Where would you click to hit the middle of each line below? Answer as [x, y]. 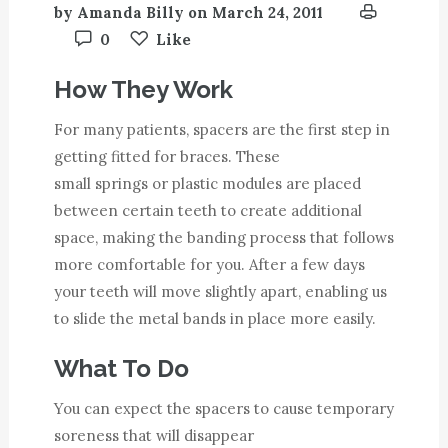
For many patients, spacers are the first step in [221, 129]
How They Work [143, 89]
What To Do [121, 368]
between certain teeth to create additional [207, 210]
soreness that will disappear [153, 435]
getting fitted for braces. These [166, 156]
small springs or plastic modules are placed [207, 183]
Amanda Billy [130, 12]
